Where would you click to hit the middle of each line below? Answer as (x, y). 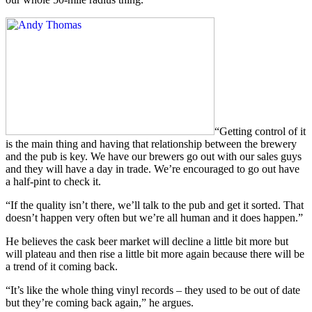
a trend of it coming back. (62, 267)
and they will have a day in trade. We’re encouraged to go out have (153, 169)
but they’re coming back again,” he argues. (100, 303)
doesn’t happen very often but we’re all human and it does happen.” (154, 218)
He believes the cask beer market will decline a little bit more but (147, 242)
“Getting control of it (260, 132)
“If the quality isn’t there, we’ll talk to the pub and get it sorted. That (155, 205)
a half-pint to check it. (53, 182)
